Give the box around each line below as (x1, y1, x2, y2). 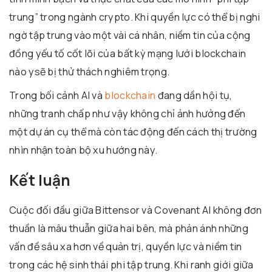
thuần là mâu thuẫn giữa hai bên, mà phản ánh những (9, 222, 248, 236)
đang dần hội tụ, (155, 88, 233, 102)
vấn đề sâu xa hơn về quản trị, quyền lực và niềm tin (9, 240, 242, 254)
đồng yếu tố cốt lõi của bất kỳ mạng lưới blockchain (9, 46, 246, 60)
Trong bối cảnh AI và (9, 88, 105, 102)
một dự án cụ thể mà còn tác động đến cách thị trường (9, 124, 257, 138)
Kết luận (9, 170, 71, 191)
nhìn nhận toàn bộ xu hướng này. (9, 143, 158, 157)
